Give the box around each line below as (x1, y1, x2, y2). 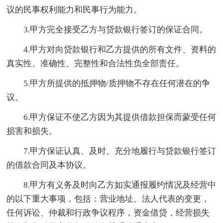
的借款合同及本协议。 (6, 160, 92, 170)
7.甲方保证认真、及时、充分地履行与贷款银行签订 (6, 146, 217, 156)
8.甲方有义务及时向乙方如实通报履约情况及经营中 (6, 180, 217, 190)
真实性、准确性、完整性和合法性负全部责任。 (6, 58, 185, 68)
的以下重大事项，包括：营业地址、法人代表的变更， (6, 194, 210, 204)
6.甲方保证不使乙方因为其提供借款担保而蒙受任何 (6, 112, 217, 122)
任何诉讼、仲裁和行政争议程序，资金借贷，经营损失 (6, 208, 210, 218)
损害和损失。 (6, 126, 58, 136)
